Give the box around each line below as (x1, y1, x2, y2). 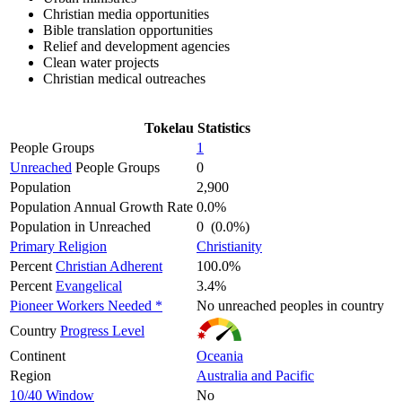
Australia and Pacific (197, 368, 314, 384)
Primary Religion (10, 239, 107, 255)
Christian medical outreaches (43, 71, 205, 87)
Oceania (197, 348, 243, 364)
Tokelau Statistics (144, 120, 250, 136)
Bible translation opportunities (43, 22, 213, 39)
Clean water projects (43, 55, 159, 71)
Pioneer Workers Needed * (10, 298, 162, 314)
